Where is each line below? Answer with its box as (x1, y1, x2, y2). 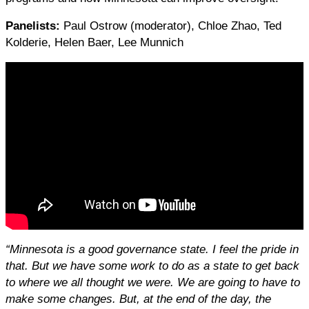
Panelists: (6, 19, 63, 32)
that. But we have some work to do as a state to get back (6, 259, 299, 272)
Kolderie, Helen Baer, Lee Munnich (6, 36, 183, 49)
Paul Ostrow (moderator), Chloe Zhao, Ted (63, 19, 281, 32)
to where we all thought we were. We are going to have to (6, 276, 300, 289)
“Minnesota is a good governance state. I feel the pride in (6, 243, 299, 256)
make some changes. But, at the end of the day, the (6, 292, 271, 306)
